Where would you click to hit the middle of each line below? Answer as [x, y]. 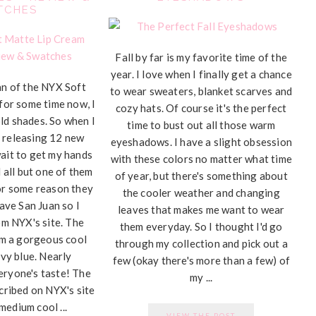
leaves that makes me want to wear [201, 209]
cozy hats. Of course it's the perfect [201, 108]
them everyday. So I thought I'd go [201, 226]
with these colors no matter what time [201, 159]
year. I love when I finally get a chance [201, 74]
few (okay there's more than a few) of [201, 260]
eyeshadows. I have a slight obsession [201, 142]
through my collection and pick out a [201, 243]
